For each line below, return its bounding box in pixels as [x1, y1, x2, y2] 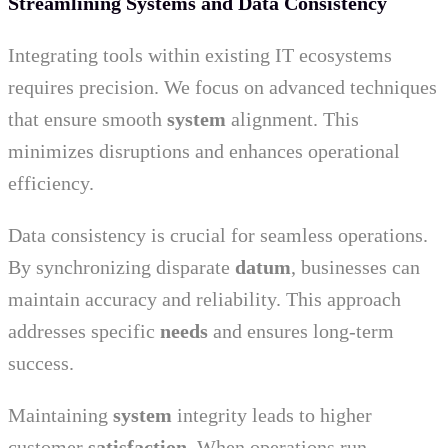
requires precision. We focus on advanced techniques [8, 76, 437, 99]
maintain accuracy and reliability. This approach [8, 288, 401, 311]
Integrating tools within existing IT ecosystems [8, 44, 392, 67]
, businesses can [291, 256, 420, 279]
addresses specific [8, 320, 160, 343]
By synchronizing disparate [8, 256, 235, 279]
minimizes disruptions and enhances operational [8, 140, 400, 163]
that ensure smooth [8, 108, 167, 131]
